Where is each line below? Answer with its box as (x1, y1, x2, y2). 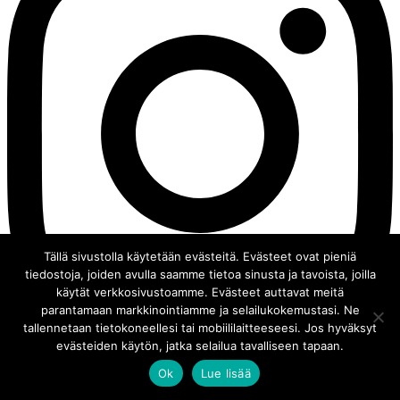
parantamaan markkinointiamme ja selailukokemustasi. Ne (40, 303, 360, 317)
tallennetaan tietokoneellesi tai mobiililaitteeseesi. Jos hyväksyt (23, 321, 377, 335)
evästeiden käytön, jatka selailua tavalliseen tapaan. (56, 338, 344, 353)
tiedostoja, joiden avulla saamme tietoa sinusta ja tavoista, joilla (24, 267, 376, 281)
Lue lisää (200, 365, 251, 380)
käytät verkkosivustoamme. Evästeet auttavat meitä (56, 285, 344, 299)
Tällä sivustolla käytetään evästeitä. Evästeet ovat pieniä (44, 249, 356, 263)
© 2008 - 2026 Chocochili (7, 369, 155, 385)
